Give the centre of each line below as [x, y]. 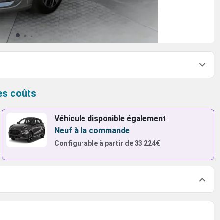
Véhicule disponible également [110, 119]
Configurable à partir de [94, 143]
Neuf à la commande [92, 130]
